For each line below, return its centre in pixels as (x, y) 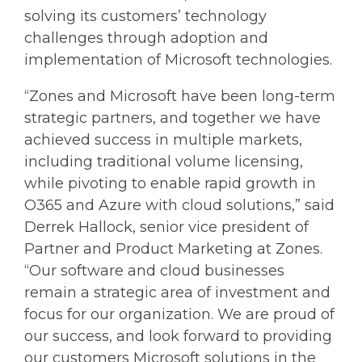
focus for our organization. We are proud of (179, 314)
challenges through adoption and (146, 38)
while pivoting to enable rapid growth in (170, 183)
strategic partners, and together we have (173, 118)
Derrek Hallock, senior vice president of (166, 227)
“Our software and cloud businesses (154, 270)
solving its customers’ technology (145, 16)
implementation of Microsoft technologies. (178, 59)
